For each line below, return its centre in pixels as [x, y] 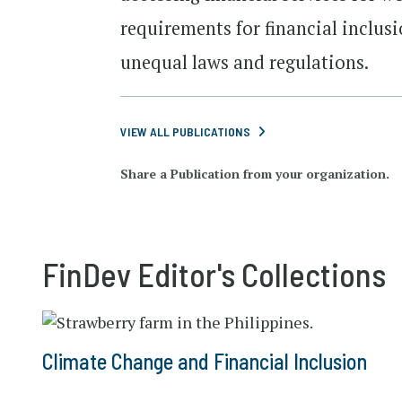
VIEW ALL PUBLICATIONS [186, 131]
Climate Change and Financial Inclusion [205, 361]
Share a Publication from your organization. [255, 173]
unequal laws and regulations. [247, 62]
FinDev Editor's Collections [214, 274]
